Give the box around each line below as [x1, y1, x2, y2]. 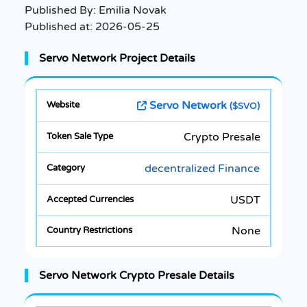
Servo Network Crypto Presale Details [39, 268, 234, 282]
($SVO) [230, 100, 260, 112]
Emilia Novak [99, 3, 167, 17]
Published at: [25, 19, 95, 34]
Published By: [25, 3, 99, 17]
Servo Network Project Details [39, 51, 195, 65]
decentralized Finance [145, 161, 260, 175]
